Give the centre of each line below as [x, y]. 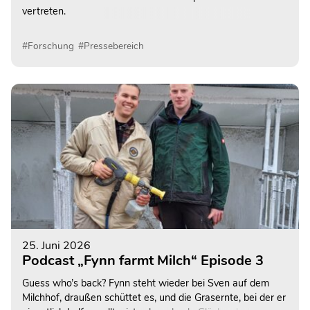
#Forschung [48, 46]
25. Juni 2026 [56, 246]
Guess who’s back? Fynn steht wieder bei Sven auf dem [146, 283]
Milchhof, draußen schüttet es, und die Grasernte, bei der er [154, 298]
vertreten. [44, 11]
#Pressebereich [111, 46]
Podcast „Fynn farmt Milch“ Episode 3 [143, 261]
